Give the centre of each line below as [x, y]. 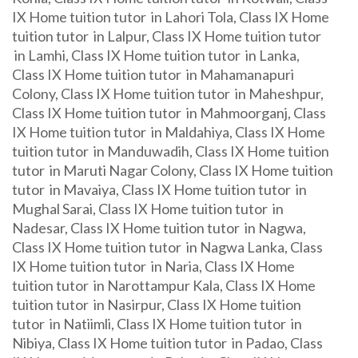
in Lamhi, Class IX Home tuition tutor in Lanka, [156, 55]
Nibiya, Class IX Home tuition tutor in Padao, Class [167, 343]
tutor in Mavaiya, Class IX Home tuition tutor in [159, 189]
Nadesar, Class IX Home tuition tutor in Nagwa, [159, 228]
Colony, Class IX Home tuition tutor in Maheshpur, [168, 93]
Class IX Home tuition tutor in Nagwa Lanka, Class [167, 247]
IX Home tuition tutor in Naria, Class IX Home [153, 266]
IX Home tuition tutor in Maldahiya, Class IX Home [169, 132]
